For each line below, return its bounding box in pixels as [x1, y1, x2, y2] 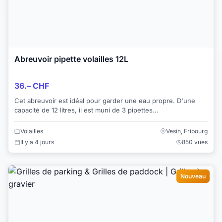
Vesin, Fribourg [166, 127, 208, 135]
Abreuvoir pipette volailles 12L [14, 54, 128, 64]
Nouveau [180, 172, 206, 180]
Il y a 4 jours [20, 138, 54, 146]
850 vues [182, 138, 208, 146]
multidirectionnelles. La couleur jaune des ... [14, 115, 150, 124]
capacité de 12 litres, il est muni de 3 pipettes [14, 106, 153, 114]
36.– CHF [14, 81, 49, 91]
